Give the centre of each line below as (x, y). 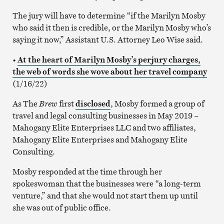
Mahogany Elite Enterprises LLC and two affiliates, (104, 127)
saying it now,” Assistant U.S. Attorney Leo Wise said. (107, 39)
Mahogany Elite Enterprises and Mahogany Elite (100, 139)
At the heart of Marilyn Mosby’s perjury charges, (109, 59)
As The (25, 103)
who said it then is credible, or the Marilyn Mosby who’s (111, 27)
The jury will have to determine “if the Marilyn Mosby (109, 15)
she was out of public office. (61, 207)
